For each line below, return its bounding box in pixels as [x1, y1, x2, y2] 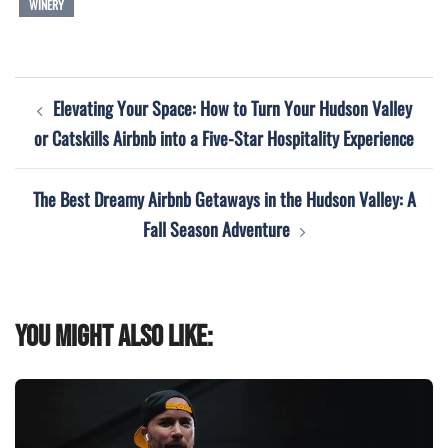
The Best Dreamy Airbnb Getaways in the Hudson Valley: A [32, 185, 416, 212]
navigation [14, 111, 120, 148]
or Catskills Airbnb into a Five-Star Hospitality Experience [34, 124, 414, 151]
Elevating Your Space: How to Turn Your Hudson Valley [52, 94, 412, 121]
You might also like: [15, 318, 213, 355]
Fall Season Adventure [142, 215, 290, 242]
